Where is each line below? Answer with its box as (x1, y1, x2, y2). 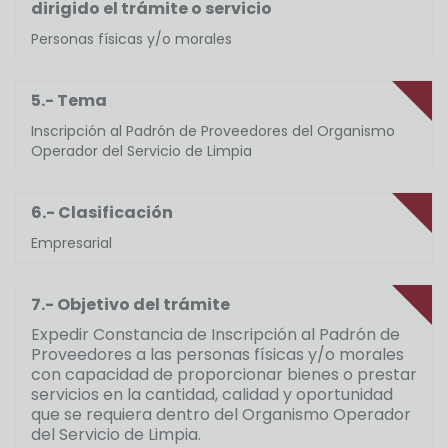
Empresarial (31, 233, 112, 254)
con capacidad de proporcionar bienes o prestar (31, 363, 417, 387)
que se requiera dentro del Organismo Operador (31, 403, 411, 427)
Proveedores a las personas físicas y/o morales (31, 343, 404, 367)
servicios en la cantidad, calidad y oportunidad (31, 383, 393, 407)
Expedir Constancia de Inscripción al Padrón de (31, 323, 400, 347)
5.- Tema (31, 89, 107, 113)
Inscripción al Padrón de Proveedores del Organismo (31, 121, 395, 142)
